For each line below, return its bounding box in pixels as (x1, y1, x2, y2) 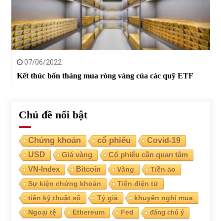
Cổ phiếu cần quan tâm (108, 150, 188, 159)
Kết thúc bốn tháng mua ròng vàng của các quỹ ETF (16, 71, 193, 80)
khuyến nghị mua (134, 193, 193, 202)
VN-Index (28, 165, 60, 173)
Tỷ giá (97, 193, 118, 202)
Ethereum (72, 208, 105, 216)
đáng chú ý (149, 208, 184, 216)
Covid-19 (147, 136, 181, 145)
